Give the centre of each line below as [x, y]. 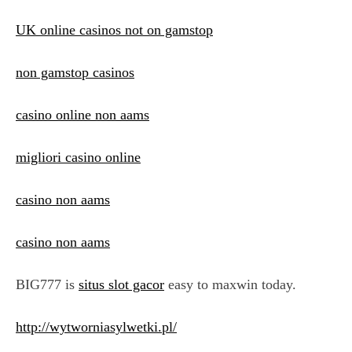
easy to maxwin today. [230, 285]
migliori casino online [78, 158]
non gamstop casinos [75, 73]
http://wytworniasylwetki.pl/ [96, 327]
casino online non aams [82, 115]
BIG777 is [47, 285]
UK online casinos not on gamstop [114, 30]
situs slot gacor [121, 285]
